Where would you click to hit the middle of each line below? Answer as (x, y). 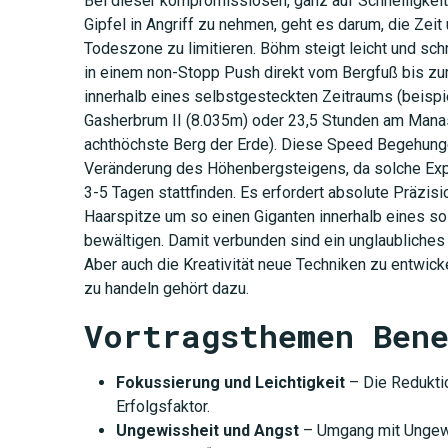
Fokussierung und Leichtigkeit (230, 382)
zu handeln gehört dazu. (166, 288)
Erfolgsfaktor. (162, 406)
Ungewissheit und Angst (207, 430)
